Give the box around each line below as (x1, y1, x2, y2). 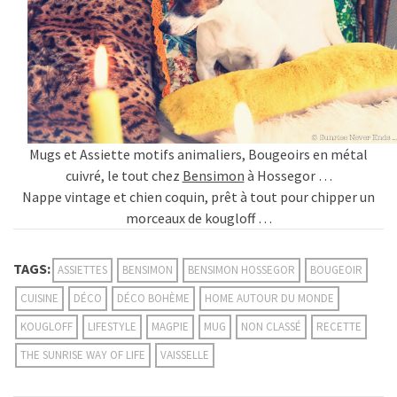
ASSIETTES (58, 262, 107, 278)
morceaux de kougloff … (125, 209, 272, 228)
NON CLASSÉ (241, 319, 301, 335)
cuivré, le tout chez (65, 167, 183, 185)
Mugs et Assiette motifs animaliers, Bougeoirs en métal (29, 145, 368, 164)
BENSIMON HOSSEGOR (188, 262, 295, 278)
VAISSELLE (160, 347, 209, 363)
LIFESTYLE (88, 319, 136, 335)
